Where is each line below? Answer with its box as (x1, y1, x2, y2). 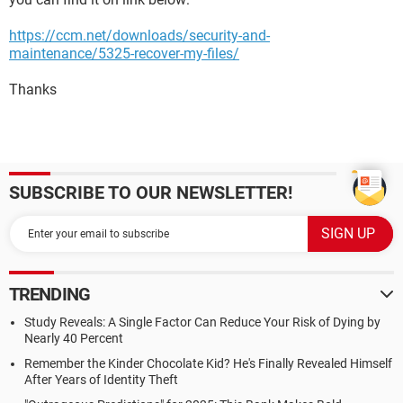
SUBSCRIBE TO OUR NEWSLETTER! (9, 182, 292, 203)
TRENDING (9, 283, 90, 305)
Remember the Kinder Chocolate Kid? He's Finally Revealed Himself (24, 356, 392, 371)
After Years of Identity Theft (24, 372, 178, 387)
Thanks (9, 81, 57, 98)
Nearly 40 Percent (24, 331, 123, 345)
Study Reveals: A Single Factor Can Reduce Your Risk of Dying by (24, 315, 381, 329)
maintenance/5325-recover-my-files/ (9, 45, 239, 62)
